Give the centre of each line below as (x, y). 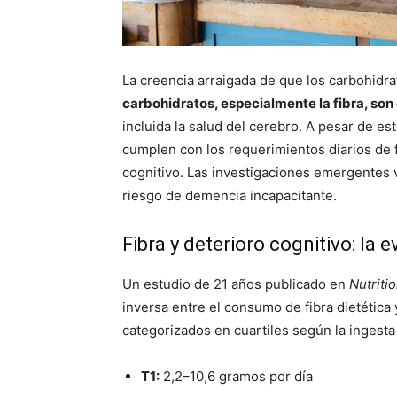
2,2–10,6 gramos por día (236, 376)
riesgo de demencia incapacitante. (230, 195)
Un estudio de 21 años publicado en (236, 284)
